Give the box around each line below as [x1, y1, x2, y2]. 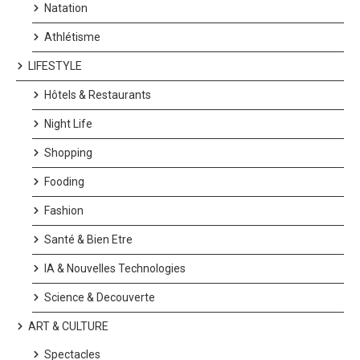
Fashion [44, 203, 84, 217]
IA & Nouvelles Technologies [44, 261, 186, 275]
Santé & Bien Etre [44, 232, 133, 246]
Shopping [44, 145, 92, 159]
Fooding [44, 174, 84, 188]
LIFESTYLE [28, 59, 82, 72]
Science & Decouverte [44, 290, 155, 304]
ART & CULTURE [28, 319, 108, 333]
